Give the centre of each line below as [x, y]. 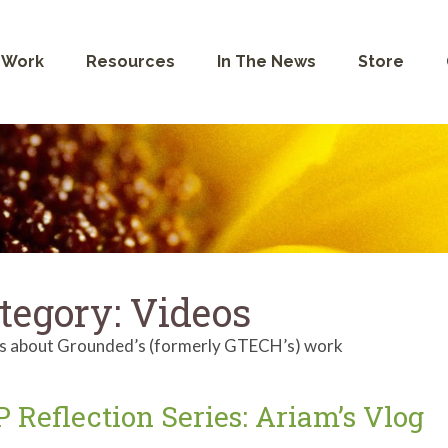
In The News [266, 61]
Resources [130, 61]
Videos [190, 312]
